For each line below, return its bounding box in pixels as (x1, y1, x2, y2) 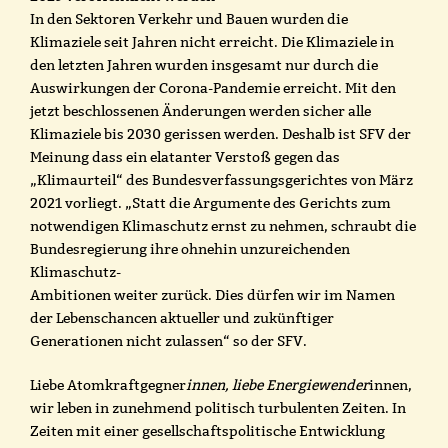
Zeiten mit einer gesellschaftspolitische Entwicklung (30, 421, 385, 440)
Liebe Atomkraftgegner (30, 375, 186, 394)
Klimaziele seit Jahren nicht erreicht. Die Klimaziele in (30, 32, 394, 51)
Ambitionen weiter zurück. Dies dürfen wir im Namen (30, 285, 395, 304)
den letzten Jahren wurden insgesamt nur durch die (30, 55, 378, 74)
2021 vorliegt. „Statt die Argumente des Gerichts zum (30, 193, 391, 212)
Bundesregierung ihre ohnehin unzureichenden (30, 239, 350, 258)
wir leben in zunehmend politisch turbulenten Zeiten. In (30, 398, 406, 417)
